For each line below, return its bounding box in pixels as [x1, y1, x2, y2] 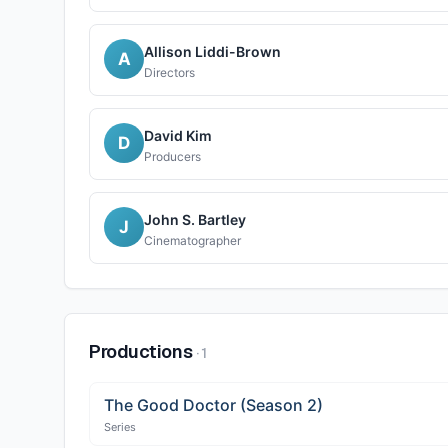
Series [104, 420, 136, 434]
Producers [144, 149, 201, 164]
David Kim [144, 127, 212, 144]
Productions [89, 340, 193, 363]
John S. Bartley [144, 211, 246, 228]
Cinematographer [144, 233, 241, 248]
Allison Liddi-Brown [144, 43, 281, 60]
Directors [144, 65, 195, 80]
